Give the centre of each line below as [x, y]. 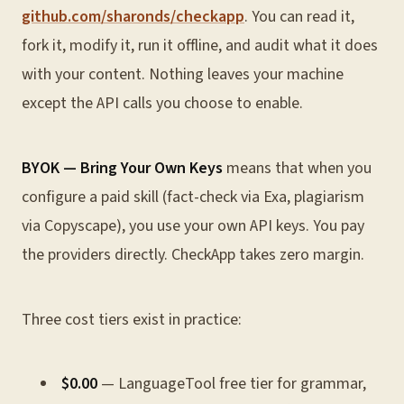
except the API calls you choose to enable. [162, 103]
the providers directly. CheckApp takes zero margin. [193, 255]
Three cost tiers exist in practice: [132, 320]
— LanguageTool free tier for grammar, [232, 384]
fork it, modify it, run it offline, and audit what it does [200, 46]
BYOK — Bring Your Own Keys [122, 168]
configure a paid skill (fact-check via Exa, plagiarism [193, 197]
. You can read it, [299, 17]
